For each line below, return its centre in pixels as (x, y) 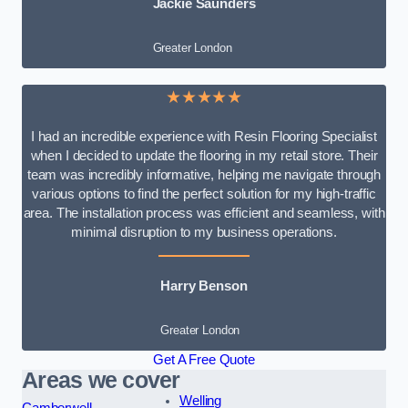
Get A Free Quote (204, 359)
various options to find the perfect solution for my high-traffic (204, 194)
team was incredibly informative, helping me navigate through (204, 174)
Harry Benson (204, 286)
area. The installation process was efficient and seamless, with (204, 213)
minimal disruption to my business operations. (204, 232)
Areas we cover (101, 380)
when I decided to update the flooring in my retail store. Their (204, 155)
